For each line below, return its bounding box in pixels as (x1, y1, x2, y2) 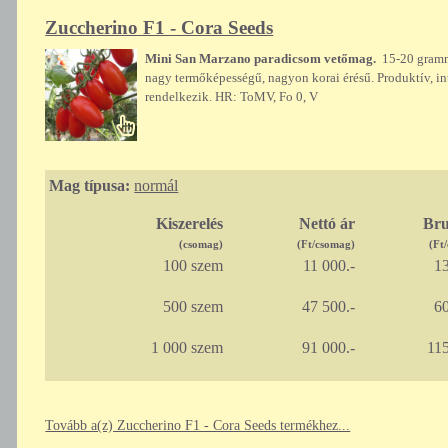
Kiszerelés (155, 215, 223, 233)
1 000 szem (150, 339, 223, 357)
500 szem (162, 298, 223, 316)
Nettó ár (298, 215, 355, 233)
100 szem (162, 257, 223, 275)
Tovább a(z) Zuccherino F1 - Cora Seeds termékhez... (45, 418, 351, 434)
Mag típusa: (49, 177, 131, 195)
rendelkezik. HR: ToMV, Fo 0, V (145, 89, 319, 105)
